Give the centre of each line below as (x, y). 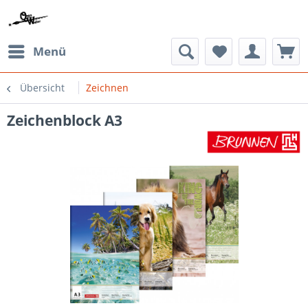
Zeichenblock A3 (65, 120)
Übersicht (42, 88)
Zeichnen (107, 88)
